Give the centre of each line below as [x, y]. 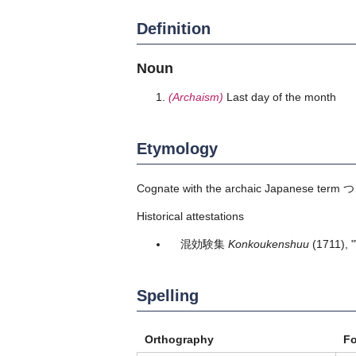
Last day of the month [280, 97]
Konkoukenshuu [269, 244]
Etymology [177, 148]
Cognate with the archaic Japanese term [240, 188]
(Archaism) [196, 97]
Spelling [168, 295]
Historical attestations [190, 216]
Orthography [179, 339]
